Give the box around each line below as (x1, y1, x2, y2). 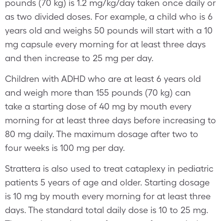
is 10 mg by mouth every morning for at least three (5, 191, 211, 201)
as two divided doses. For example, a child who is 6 (5, 11, 213, 22)
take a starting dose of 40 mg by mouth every (5, 101, 191, 111)
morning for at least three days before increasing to (5, 115, 216, 125)
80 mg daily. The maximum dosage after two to (5, 129, 198, 139)
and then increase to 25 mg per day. (5, 53, 153, 63)
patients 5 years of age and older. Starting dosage (5, 177, 210, 187)
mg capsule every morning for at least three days (5, 39, 206, 49)
